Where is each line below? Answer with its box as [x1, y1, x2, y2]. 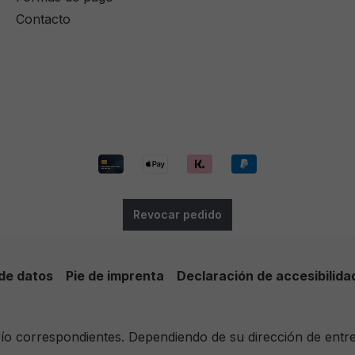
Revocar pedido [133, 208, 222, 222]
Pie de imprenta [65, 268, 164, 284]
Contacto [16, 10, 71, 27]
